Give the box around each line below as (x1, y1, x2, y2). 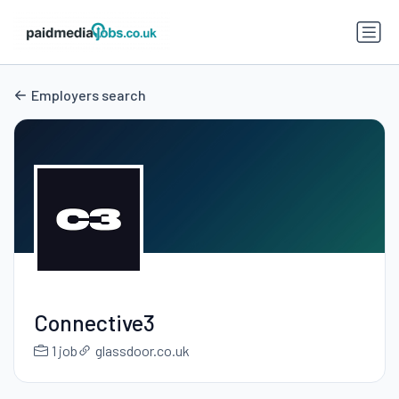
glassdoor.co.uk (94, 342, 190, 360)
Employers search (31, 86, 146, 104)
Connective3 (33, 309, 155, 337)
